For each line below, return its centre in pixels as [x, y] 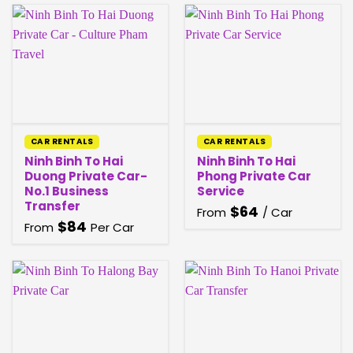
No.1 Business [66, 191]
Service [220, 191]
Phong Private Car [254, 176]
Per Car [112, 228]
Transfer [52, 206]
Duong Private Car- [85, 176]
